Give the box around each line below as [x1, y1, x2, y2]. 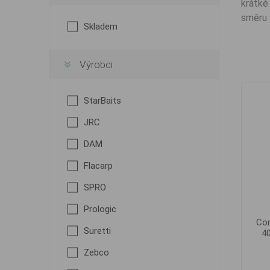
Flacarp [83, 160, 113, 171]
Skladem [83, 21, 118, 32]
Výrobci [79, 58, 113, 71]
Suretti [83, 225, 111, 236]
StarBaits [83, 95, 121, 106]
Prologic [83, 204, 116, 215]
